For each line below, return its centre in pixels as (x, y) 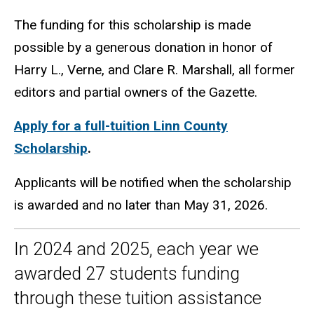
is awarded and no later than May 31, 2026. (141, 205)
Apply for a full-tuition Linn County (121, 126)
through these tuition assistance (138, 298)
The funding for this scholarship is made (132, 25)
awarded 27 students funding (127, 273)
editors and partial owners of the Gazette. (136, 92)
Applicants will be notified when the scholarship (153, 183)
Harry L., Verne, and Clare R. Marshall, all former (155, 69)
